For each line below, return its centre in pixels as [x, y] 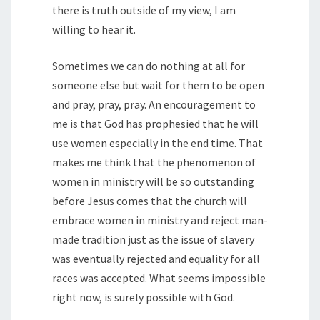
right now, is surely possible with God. [144, 297]
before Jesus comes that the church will [150, 201]
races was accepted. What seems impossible [159, 278]
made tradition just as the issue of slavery [153, 240]
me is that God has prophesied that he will [155, 124]
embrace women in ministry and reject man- [160, 220]
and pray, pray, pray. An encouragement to [154, 105]
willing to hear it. [94, 30]
